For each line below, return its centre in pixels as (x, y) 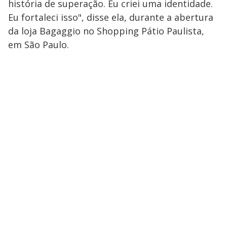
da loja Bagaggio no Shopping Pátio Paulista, (106, 31)
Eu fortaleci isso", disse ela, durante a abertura (111, 17)
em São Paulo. (39, 45)
